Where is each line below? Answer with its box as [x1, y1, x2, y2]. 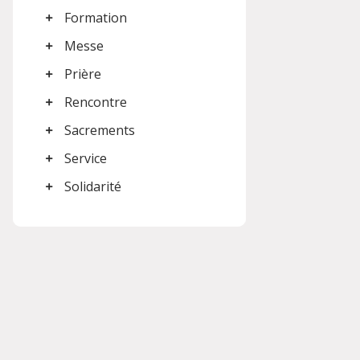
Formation [64, 9, 127, 27]
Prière [64, 65, 101, 83]
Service [64, 149, 107, 167]
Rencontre [64, 93, 127, 111]
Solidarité [64, 178, 121, 195]
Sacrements [64, 121, 135, 139]
